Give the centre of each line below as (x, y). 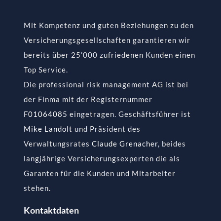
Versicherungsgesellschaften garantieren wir (107, 40)
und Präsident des (106, 129)
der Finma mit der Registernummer (88, 99)
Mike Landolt (48, 129)
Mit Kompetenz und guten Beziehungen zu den (109, 25)
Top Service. (46, 69)
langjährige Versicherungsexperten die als (102, 158)
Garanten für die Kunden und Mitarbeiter (99, 173)
